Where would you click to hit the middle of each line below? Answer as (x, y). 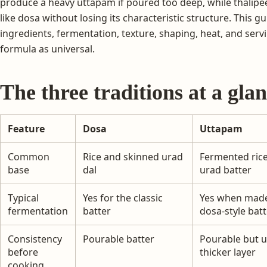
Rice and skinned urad (133, 156)
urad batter (226, 170)
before (23, 252)
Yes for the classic (123, 198)
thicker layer (228, 252)
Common (29, 156)
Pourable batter (119, 239)
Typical (23, 198)
